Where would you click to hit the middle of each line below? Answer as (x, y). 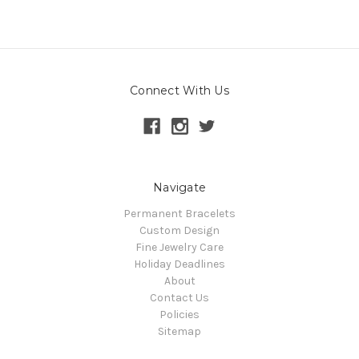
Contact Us (179, 297)
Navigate (179, 187)
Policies (179, 314)
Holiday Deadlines (179, 264)
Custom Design (179, 230)
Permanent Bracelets (179, 213)
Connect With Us (179, 90)
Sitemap (179, 331)
